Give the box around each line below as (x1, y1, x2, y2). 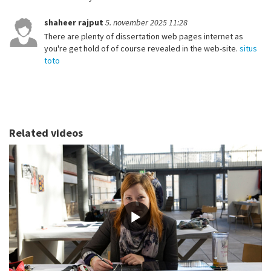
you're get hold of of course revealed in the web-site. (44, 43, 240, 54)
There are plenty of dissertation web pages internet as (44, 31, 243, 42)
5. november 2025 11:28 (105, 17, 188, 28)
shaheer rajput (44, 17, 105, 28)
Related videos (9, 126, 83, 140)
